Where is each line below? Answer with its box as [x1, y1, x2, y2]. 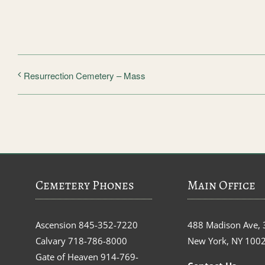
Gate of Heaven [35, 250, 101, 263]
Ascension [35, 218, 79, 231]
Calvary [35, 234, 68, 247]
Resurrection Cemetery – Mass [24, 69, 146, 82]
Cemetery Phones [35, 176, 134, 193]
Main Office [187, 176, 256, 193]
